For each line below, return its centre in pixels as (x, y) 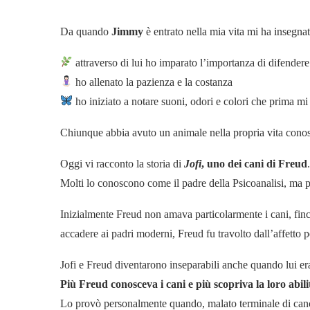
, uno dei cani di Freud (254, 163)
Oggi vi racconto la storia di (122, 163)
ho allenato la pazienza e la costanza (153, 82)
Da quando (86, 31)
